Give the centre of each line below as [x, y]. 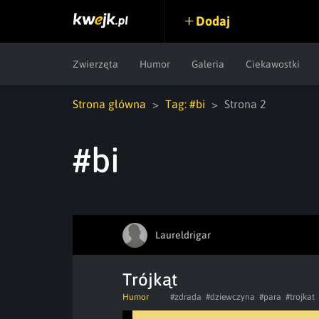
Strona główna [109, 104]
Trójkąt [150, 279]
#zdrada [186, 297]
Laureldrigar [183, 235]
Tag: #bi [185, 104]
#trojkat [300, 297]
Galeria [208, 64]
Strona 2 [245, 104]
